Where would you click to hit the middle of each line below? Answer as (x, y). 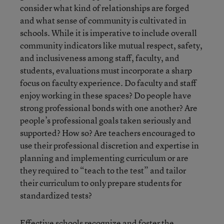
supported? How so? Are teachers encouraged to (107, 132)
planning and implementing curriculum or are (104, 157)
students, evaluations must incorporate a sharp (106, 70)
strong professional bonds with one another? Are (109, 107)
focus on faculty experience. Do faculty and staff (108, 82)
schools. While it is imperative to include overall (108, 32)
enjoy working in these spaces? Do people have (106, 95)
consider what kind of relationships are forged (105, 7)
